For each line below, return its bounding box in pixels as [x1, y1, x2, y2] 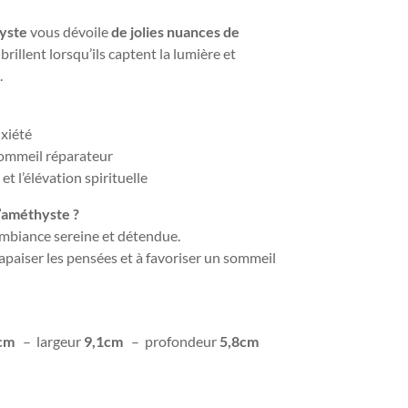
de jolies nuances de [111, 23, 240, 41]
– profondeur [123, 332, 220, 351]
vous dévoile [27, 23, 112, 41]
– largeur [15, 332, 85, 351]
